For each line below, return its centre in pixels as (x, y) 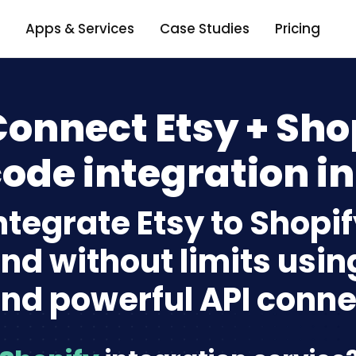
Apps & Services (79, 28)
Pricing (297, 28)
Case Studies (204, 28)
